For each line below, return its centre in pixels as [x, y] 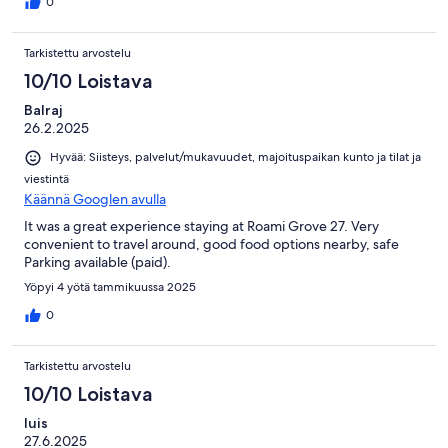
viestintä [46, 178]
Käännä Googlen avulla [95, 198]
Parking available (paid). [97, 261]
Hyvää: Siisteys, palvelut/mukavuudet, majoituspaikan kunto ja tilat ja [235, 157]
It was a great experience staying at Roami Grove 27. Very [201, 225]
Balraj [43, 110]
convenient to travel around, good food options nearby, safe [211, 243]
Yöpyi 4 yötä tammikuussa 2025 [110, 286]
